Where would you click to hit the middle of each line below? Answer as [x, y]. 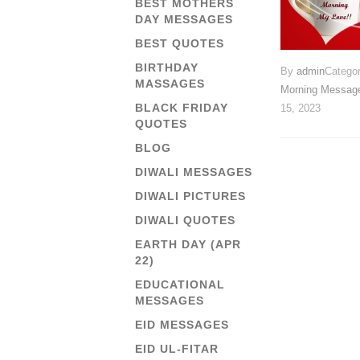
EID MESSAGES [182, 325]
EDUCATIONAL [180, 284]
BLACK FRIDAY [182, 108]
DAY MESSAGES [184, 19]
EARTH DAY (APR [188, 244]
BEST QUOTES [180, 43]
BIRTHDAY [167, 67]
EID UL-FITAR [177, 349]
